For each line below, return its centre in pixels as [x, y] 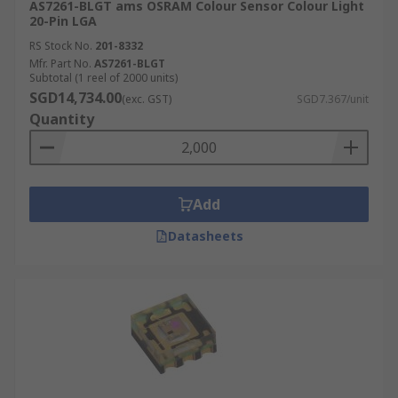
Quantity [62, 119]
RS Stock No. [61, 46]
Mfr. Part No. [60, 64]
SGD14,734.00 [76, 98]
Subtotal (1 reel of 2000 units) [103, 78]
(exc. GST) [147, 99]
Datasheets [205, 236]
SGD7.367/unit [333, 99]
